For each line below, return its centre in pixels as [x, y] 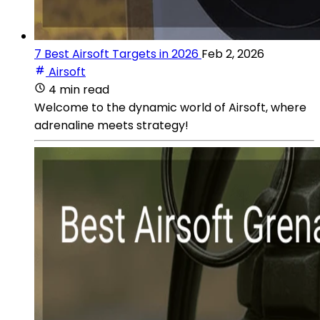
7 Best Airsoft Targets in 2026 [116, 54]
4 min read [79, 89]
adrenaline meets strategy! [111, 125]
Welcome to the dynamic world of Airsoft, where [170, 107]
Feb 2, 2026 [233, 54]
